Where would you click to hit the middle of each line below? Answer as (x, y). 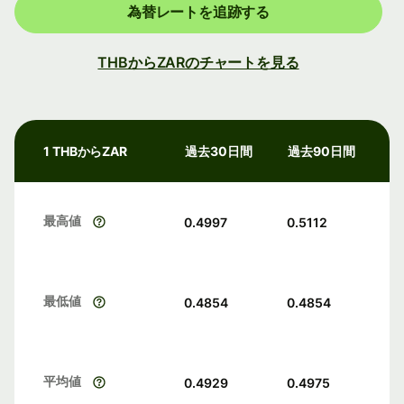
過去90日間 (321, 151)
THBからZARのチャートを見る (198, 63)
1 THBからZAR (86, 151)
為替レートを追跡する (198, 12)
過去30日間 (219, 151)
